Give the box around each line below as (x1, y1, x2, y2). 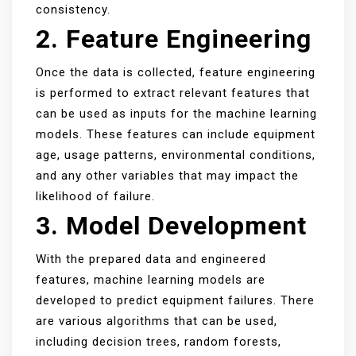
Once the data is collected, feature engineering (36, 65, 315, 79)
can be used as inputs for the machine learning (36, 106, 317, 121)
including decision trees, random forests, (36, 335, 281, 349)
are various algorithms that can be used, (36, 314, 277, 328)
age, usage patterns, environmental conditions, (36, 148, 315, 162)
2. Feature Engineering (36, 24, 311, 54)
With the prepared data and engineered (36, 252, 266, 266)
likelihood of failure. (36, 189, 155, 203)
